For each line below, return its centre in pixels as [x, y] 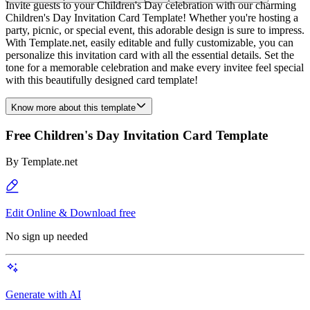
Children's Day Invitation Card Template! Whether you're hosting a [152, 18]
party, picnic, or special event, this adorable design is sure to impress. [155, 30]
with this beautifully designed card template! [102, 80]
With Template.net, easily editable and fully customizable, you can [149, 43]
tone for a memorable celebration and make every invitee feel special [155, 67]
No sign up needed [47, 237]
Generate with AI [43, 295]
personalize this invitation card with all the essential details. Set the [150, 55]
